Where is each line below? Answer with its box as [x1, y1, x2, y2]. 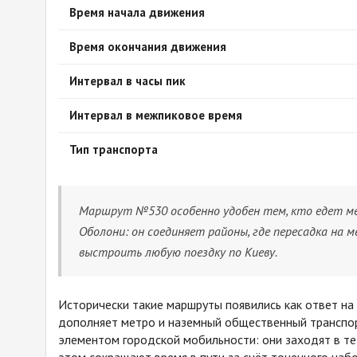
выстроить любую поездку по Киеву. [79, 244, 277, 261]
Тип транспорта [69, 142, 158, 158]
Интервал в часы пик [69, 73, 186, 89]
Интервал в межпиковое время [69, 108, 242, 124]
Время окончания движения [69, 39, 226, 55]
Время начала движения [69, 5, 205, 21]
